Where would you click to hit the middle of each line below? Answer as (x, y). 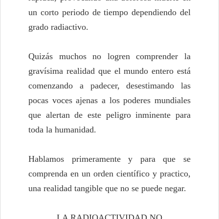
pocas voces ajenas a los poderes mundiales (109, 100)
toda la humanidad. (62, 130)
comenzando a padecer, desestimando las (109, 86)
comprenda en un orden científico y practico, (109, 174)
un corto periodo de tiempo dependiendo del (109, 12)
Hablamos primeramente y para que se (109, 159)
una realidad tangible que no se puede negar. (107, 188)
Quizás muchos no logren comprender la (109, 56)
